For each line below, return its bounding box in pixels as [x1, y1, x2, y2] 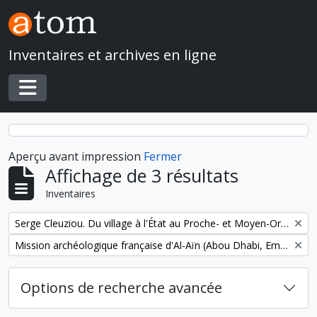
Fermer [144, 149, 182, 164]
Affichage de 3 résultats [45, 163, 238, 188]
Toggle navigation [27, 94, 147, 113]
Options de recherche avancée [21, 278, 222, 297]
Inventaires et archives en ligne [8, 45, 217, 64]
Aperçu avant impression [8, 149, 144, 164]
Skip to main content [6, 4, 100, 17]
